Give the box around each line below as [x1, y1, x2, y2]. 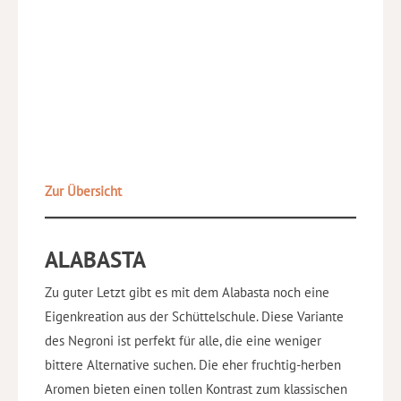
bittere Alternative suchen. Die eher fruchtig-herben [45, 355, 341, 373]
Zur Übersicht [45, 183, 122, 200]
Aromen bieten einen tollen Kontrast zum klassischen [45, 380, 347, 397]
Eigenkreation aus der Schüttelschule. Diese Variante [45, 307, 344, 325]
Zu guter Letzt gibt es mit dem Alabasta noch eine [45, 283, 329, 301]
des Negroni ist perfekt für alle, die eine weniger [45, 331, 321, 349]
